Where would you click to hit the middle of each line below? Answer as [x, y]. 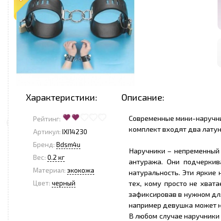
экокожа [81, 170]
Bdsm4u [68, 145]
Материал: [49, 170]
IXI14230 [74, 132]
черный [64, 183]
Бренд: [44, 145]
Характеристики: [61, 97]
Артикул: [47, 132]
